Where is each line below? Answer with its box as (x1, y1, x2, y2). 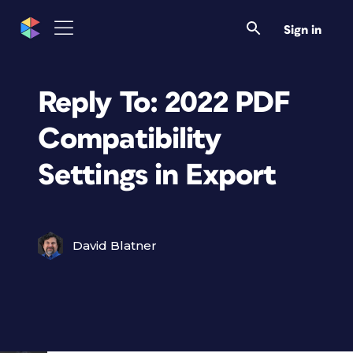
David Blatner (72, 238, 157, 253)
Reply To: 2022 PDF (38, 87, 291, 118)
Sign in (284, 24, 321, 36)
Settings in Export (38, 160, 277, 191)
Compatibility (38, 124, 222, 154)
